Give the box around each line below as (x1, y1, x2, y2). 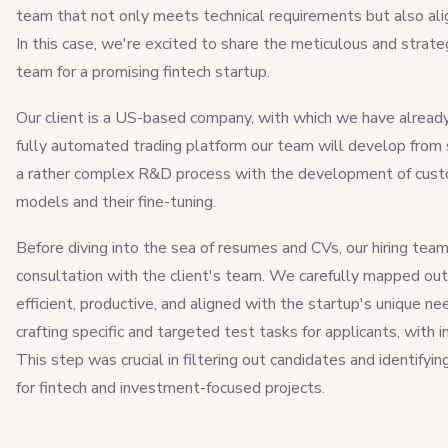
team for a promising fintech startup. (15, 60, 270, 83)
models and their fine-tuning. (15, 190, 220, 213)
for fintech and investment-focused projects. (15, 376, 325, 399)
